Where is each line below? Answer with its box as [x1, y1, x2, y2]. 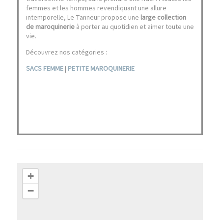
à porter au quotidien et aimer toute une [75, 22, 194, 32]
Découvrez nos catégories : [26, 48, 107, 57]
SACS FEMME [26, 64, 63, 74]
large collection [139, 13, 186, 23]
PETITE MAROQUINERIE [68, 64, 135, 74]
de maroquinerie [26, 22, 75, 32]
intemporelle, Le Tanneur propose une [26, 13, 139, 23]
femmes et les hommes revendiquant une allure [26, 3, 166, 13]
